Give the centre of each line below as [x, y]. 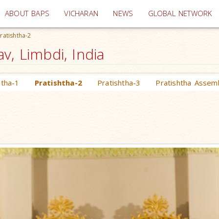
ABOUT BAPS [27, 13]
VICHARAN [81, 13]
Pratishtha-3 [119, 83]
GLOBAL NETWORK [180, 13]
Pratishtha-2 [58, 83]
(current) [113, 13]
